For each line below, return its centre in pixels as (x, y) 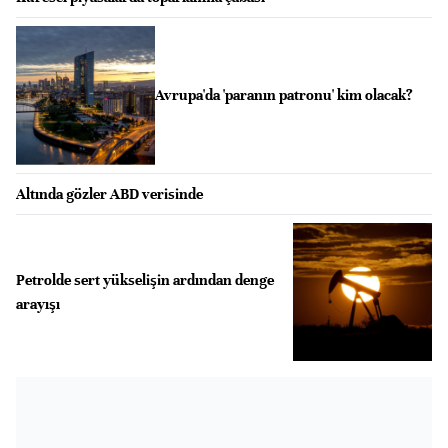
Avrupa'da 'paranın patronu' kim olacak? (283, 95)
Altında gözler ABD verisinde (109, 193)
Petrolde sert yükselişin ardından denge (145, 279)
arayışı (38, 303)
